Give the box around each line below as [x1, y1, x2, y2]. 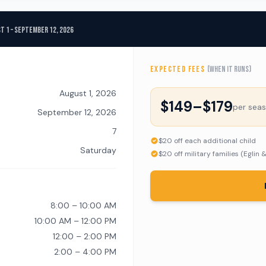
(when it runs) [207, 64, 251, 74]
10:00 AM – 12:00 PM [34, 216, 116, 226]
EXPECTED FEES [150, 64, 207, 74]
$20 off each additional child [159, 136, 256, 145]
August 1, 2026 [59, 88, 116, 99]
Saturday [80, 145, 116, 156]
